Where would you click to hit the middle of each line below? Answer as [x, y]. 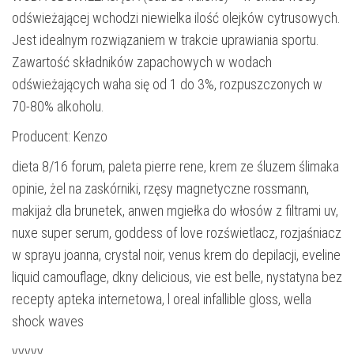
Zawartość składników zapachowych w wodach [142, 62]
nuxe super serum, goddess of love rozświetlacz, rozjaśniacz [177, 232]
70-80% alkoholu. [58, 106]
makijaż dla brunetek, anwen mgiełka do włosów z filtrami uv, [175, 210]
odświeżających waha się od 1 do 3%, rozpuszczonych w [167, 84]
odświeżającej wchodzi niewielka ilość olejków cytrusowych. [176, 17]
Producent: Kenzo [60, 136]
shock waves [48, 321]
